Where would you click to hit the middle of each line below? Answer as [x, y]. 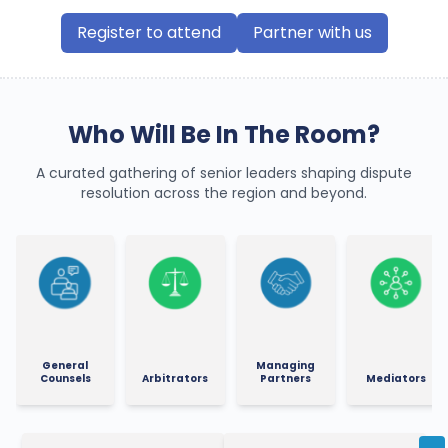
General [65, 365]
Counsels [65, 378]
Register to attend [148, 32]
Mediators [395, 378]
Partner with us [312, 32]
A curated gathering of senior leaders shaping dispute [224, 172]
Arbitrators [175, 378]
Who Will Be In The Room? [224, 134]
